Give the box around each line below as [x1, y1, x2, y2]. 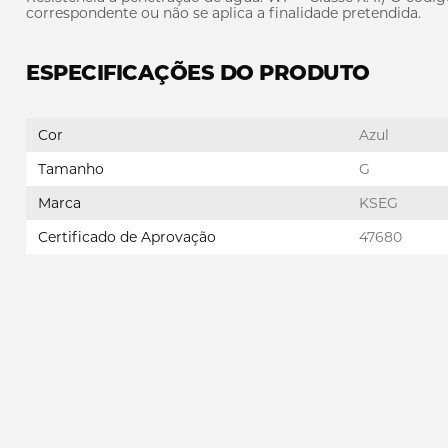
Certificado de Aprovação [38, 228, 216, 246]
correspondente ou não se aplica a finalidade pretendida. [26, 4, 421, 22]
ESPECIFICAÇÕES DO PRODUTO [26, 60, 370, 85]
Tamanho [38, 160, 104, 178]
